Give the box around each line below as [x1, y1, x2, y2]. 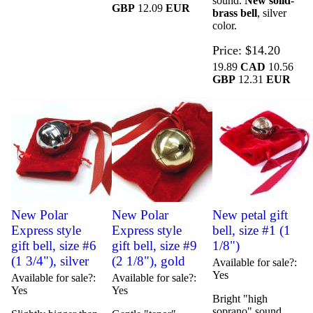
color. [212, 20, 237, 32]
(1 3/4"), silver [11, 254, 89, 269]
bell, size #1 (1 [212, 223, 291, 238]
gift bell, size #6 [11, 238, 97, 254]
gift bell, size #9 [112, 238, 197, 254]
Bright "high [212, 293, 268, 305]
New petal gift [212, 208, 288, 223]
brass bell [212, 7, 257, 20]
